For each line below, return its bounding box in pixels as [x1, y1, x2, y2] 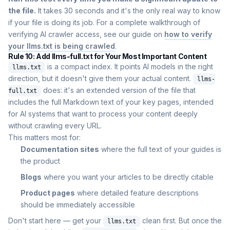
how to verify [164, 30, 212, 39]
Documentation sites [21, 145, 99, 154]
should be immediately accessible [21, 200, 135, 209]
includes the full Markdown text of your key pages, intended [8, 98, 214, 107]
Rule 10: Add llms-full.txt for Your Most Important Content [8, 52, 207, 61]
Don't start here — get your [8, 216, 103, 225]
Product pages [21, 188, 75, 198]
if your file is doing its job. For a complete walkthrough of [8, 18, 200, 27]
